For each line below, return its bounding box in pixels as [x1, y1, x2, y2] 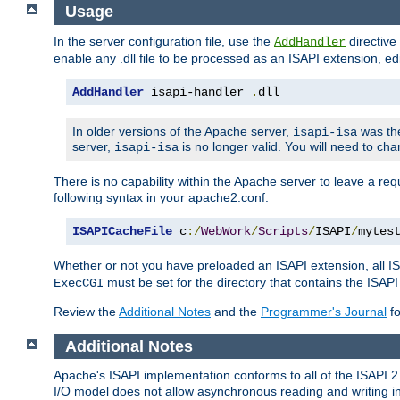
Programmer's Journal [261, 304, 387, 319]
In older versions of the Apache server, [72, 123, 293, 138]
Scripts [258, 223, 308, 238]
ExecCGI [54, 275, 104, 290]
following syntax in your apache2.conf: [54, 189, 269, 204]
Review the [54, 304, 119, 319]
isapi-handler [144, 84, 251, 99]
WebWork [201, 223, 251, 238]
